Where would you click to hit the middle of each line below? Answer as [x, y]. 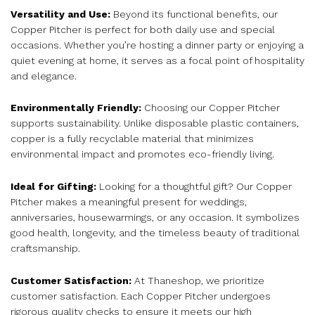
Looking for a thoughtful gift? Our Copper [194, 187]
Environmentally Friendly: [76, 108]
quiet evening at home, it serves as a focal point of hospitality [157, 60]
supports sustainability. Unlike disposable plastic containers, [155, 123]
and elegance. [44, 76]
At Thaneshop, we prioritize [198, 280]
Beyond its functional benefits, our [194, 14]
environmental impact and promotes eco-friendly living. [142, 154]
